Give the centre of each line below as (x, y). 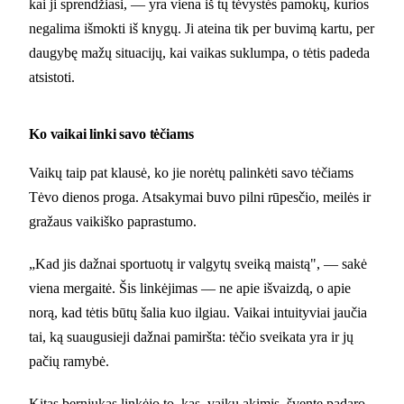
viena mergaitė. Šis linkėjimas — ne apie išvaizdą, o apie (190, 288)
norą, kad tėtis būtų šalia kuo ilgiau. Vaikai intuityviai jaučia (198, 312)
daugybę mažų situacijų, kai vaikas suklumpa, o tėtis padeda (199, 52)
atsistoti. (52, 77)
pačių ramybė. (69, 361)
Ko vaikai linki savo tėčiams (111, 133)
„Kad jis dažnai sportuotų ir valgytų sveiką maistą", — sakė (198, 263)
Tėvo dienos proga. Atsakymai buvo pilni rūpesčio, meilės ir (200, 197)
